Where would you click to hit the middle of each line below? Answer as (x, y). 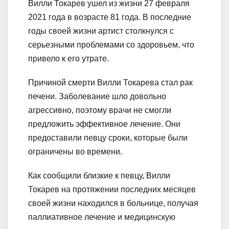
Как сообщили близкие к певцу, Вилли (99, 176)
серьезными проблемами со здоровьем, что (111, 45)
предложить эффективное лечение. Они (104, 124)
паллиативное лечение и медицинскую (102, 217)
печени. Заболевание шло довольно (97, 97)
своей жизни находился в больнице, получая (113, 203)
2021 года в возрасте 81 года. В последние (110, 17)
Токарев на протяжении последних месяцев (112, 190)
